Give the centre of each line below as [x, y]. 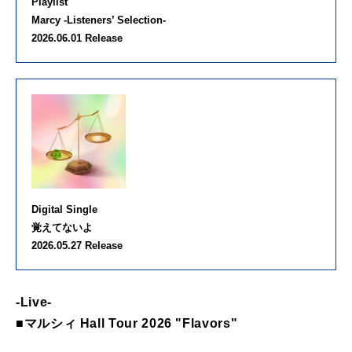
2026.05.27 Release [77, 246]
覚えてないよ [62, 228]
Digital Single [64, 210]
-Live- [34, 302]
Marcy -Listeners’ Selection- [99, 20]
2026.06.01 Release [77, 38]
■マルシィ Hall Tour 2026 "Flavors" [127, 324]
